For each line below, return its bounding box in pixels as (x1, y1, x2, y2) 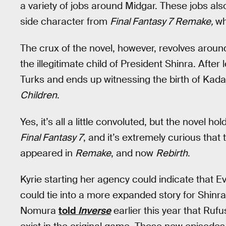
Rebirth (156, 146, 188, 159)
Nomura (20, 204, 59, 217)
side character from (20, 15, 110, 28)
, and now (111, 146, 156, 159)
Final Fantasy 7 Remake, (110, 15, 215, 28)
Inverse (78, 204, 111, 217)
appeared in (20, 146, 75, 159)
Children (20, 88, 57, 101)
